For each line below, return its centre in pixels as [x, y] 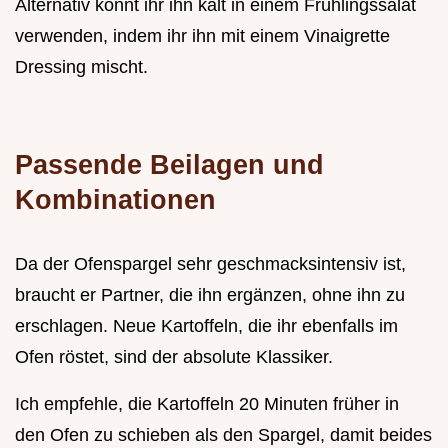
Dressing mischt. [81, 66]
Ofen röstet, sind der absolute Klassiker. [174, 356]
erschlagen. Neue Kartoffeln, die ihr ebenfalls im [206, 325]
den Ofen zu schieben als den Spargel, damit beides [223, 434]
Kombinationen [115, 199]
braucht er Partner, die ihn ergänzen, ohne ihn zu [210, 294]
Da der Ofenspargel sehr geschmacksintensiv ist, [210, 263]
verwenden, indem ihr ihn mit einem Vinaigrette [202, 35]
